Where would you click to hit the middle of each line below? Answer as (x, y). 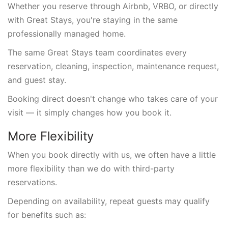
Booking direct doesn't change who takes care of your (113, 99)
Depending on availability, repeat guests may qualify (109, 201)
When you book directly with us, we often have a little (112, 155)
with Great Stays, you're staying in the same (93, 20)
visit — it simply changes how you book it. (90, 112)
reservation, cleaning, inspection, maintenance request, (113, 66)
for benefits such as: (47, 215)
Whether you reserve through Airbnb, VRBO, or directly (113, 6)
